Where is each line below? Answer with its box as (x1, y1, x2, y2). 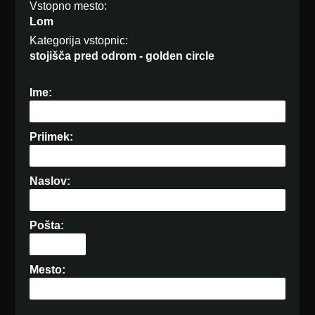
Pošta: (30, 219, 65, 232)
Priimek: (30, 131, 74, 143)
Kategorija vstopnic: (30, 34, 129, 47)
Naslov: (30, 175, 71, 188)
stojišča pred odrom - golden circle (30, 50, 215, 63)
